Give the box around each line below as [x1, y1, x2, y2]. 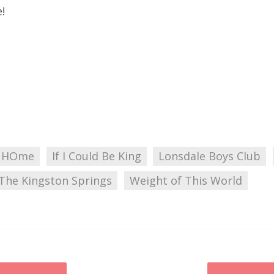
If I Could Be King [51, 149, 141, 164]
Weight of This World [129, 173, 242, 188]
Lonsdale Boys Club [158, 149, 261, 164]
